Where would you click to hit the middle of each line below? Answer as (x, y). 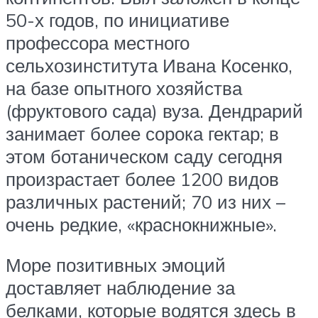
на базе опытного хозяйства (124, 88)
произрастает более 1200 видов (142, 179)
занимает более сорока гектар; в (142, 133)
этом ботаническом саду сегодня (144, 156)
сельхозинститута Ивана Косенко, (149, 65)
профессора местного (98, 42)
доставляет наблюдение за (120, 288)
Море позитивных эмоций (116, 265)
